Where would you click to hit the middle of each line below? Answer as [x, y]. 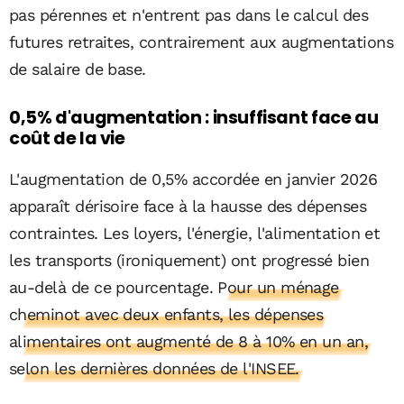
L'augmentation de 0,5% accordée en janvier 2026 [193, 179]
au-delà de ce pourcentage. [111, 288]
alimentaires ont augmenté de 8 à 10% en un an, [189, 342]
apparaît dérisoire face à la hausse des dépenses [188, 207]
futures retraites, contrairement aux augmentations [201, 41]
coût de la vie [67, 138]
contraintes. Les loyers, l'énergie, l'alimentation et [195, 234]
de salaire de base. [78, 69]
